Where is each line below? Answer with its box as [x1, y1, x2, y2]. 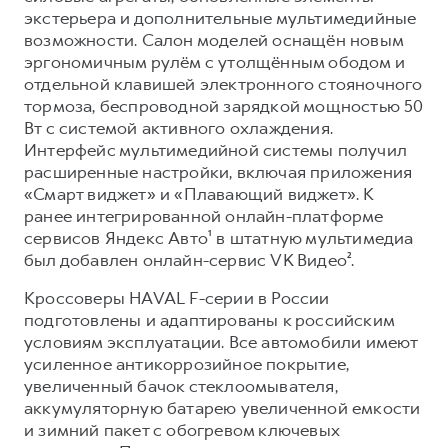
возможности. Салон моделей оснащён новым [24, 28, 404, 51]
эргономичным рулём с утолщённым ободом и [24, 50, 406, 73]
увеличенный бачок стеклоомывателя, [24, 374, 338, 397]
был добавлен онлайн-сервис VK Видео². [24, 248, 355, 271]
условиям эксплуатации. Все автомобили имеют [24, 330, 418, 353]
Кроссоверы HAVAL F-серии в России [24, 286, 330, 309]
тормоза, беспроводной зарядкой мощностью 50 [24, 94, 424, 117]
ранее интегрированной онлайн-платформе [24, 204, 384, 227]
